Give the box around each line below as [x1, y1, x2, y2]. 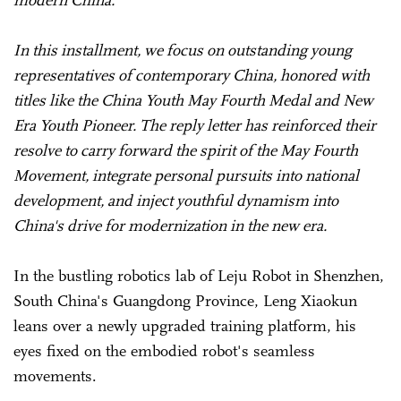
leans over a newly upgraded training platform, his [13, 315, 356, 336]
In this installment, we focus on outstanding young [13, 39, 352, 60]
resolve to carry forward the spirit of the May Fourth [13, 140, 358, 160]
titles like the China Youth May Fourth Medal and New [13, 90, 373, 110]
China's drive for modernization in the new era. [13, 215, 327, 235]
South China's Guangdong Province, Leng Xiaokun [13, 290, 357, 311]
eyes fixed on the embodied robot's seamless [13, 340, 315, 361]
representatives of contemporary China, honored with [13, 64, 370, 85]
